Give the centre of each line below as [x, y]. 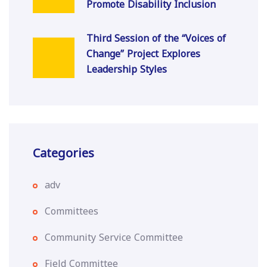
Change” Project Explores [143, 54]
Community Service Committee [114, 237]
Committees [72, 211]
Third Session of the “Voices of [156, 38]
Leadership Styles [127, 69]
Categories [63, 153]
